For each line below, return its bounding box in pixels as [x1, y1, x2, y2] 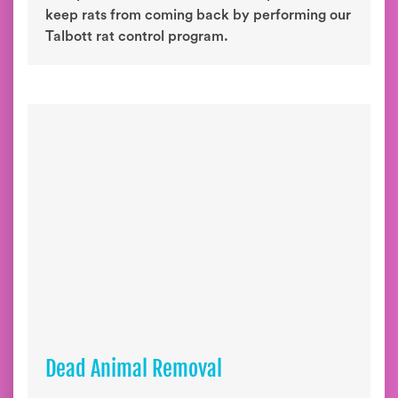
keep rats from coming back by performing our [45, 8, 351, 22]
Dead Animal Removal [45, 355, 222, 382]
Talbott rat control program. [45, 29, 228, 44]
